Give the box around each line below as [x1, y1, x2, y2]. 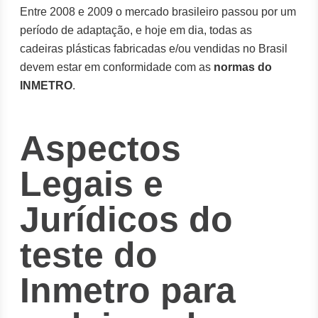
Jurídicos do [20, 199, 234, 239]
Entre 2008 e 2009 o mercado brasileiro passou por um [20, 6, 297, 18]
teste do [20, 235, 158, 275]
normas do [214, 61, 273, 73]
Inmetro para [20, 270, 236, 310]
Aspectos [20, 128, 182, 168]
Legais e [20, 164, 164, 204]
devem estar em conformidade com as [20, 61, 214, 73]
